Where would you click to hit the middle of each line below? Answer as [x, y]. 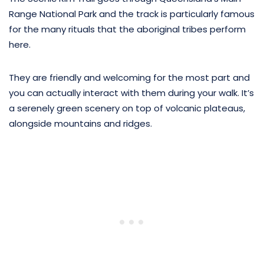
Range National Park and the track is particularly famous [132, 14]
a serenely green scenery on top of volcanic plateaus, [127, 108]
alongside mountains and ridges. [80, 123]
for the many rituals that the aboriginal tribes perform [127, 29]
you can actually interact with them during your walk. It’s [131, 93]
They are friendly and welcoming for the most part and [129, 77]
